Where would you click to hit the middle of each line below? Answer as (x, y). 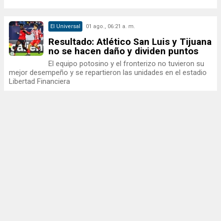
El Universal (65, 26)
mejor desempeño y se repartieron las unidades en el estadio (108, 73)
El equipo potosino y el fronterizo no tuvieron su (126, 64)
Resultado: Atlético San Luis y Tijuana (130, 42)
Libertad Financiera (39, 81)
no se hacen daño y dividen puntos (123, 51)
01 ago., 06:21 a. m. (110, 26)
